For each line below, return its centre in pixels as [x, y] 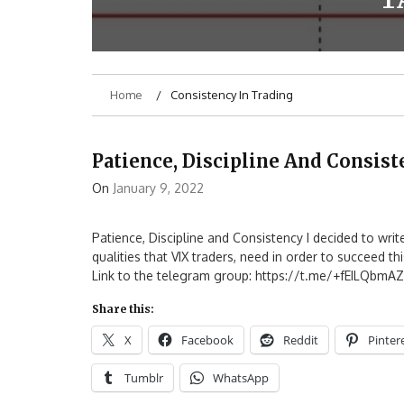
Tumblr [144, 377]
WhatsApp [241, 377]
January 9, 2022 [158, 188]
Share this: [123, 308]
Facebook [207, 340]
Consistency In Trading [232, 94]
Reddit [301, 340]
